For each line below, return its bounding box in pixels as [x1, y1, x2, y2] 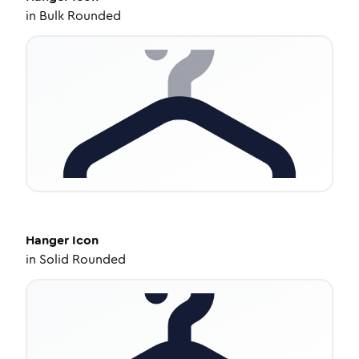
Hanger [26, 231, 69, 249]
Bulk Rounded [39, 6, 121, 25]
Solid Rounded [39, 250, 126, 268]
